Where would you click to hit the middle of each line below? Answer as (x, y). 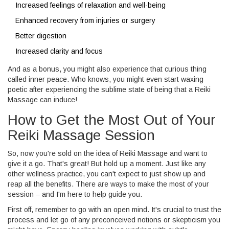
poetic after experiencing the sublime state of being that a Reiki (109, 89)
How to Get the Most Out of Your (112, 120)
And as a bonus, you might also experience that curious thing (107, 69)
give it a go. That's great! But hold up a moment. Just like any (107, 163)
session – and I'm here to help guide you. (75, 194)
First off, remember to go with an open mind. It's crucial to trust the (114, 209)
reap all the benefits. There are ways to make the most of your (108, 184)
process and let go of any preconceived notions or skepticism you (114, 220)
